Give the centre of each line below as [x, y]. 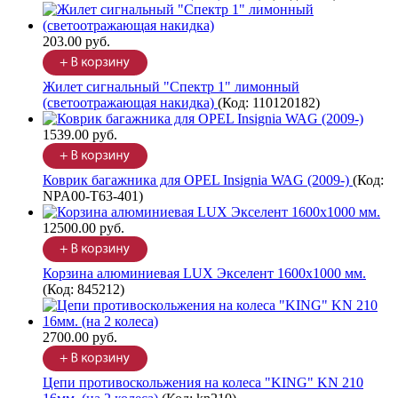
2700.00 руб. [80, 338]
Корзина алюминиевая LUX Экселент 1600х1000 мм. [204, 274]
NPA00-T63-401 [91, 196]
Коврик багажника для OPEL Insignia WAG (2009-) [198, 180]
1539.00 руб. [80, 135]
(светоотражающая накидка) [130, 103]
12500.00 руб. [84, 228]
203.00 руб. [76, 42]
